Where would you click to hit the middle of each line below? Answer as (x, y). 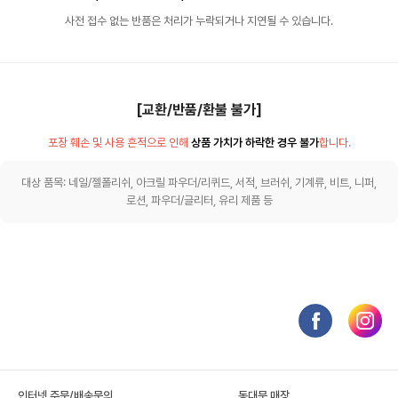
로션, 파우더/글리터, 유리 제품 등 (199, 200)
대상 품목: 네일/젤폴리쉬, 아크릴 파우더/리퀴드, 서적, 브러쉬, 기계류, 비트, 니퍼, (199, 183)
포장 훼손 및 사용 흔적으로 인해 (119, 143)
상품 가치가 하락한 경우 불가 (255, 143)
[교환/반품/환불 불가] (199, 110)
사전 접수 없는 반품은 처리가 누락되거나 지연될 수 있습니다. (199, 21)
